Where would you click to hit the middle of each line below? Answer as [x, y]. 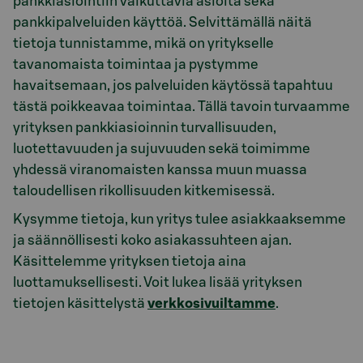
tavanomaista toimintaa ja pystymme [136, 64]
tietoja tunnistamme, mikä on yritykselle [143, 43]
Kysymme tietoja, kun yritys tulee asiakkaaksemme [179, 219]
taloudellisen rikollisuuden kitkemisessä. [144, 191]
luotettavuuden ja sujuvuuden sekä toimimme [162, 149]
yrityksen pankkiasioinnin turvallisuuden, [145, 128]
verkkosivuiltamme [211, 303]
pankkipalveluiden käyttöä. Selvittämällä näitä [162, 22]
